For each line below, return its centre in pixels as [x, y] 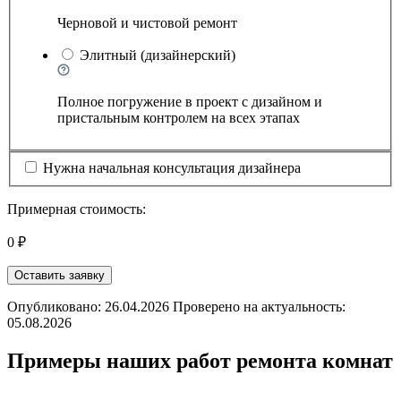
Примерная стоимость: [77, 209]
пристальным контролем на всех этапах [179, 118]
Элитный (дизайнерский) [158, 55]
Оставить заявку [60, 275]
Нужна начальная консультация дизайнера [172, 167]
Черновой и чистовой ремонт [147, 23]
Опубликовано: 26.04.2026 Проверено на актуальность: [176, 306]
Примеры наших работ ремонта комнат [200, 360]
